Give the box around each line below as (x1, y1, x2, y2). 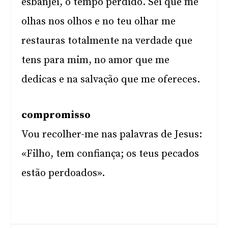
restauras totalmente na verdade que (21, 35, 193, 47)
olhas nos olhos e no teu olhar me (21, 15, 176, 28)
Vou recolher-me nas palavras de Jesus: (21, 128, 203, 141)
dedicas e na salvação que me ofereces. (21, 73, 201, 86)
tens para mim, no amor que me (21, 54, 170, 67)
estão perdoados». (21, 167, 105, 180)
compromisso (21, 109, 91, 122)
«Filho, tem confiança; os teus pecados (21, 148, 199, 160)
